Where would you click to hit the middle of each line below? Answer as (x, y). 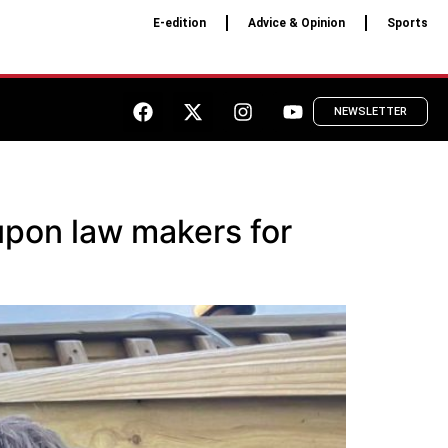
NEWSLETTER (370, 112)
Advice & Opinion (296, 23)
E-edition (179, 23)
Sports (407, 23)
